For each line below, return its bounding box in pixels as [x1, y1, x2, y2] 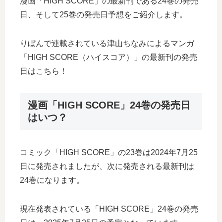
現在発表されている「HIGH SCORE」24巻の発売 [20, 205, 198, 214]
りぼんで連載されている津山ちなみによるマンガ [20, 39, 194, 48]
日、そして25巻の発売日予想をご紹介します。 [20, 10, 187, 19]
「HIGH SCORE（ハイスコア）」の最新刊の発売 [20, 53, 197, 61]
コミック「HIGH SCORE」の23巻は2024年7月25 [20, 148, 198, 157]
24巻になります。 [20, 176, 84, 185]
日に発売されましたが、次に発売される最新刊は [20, 162, 194, 171]
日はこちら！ [20, 67, 67, 75]
